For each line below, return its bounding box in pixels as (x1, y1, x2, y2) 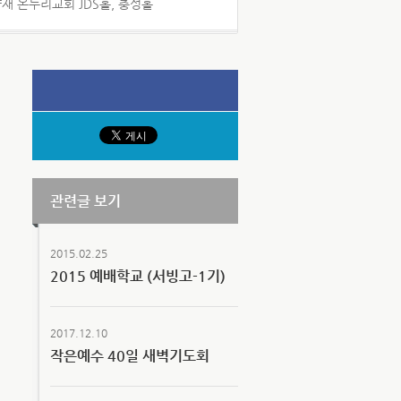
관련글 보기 (50, 192, 121, 209)
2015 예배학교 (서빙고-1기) (50, 268, 226, 285)
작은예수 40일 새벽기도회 (50, 347, 209, 364)
